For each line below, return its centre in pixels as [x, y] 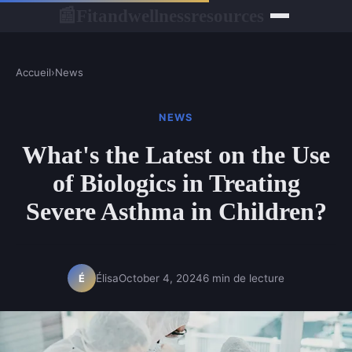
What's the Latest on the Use [176, 155]
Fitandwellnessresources [170, 15]
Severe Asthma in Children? [176, 212]
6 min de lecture [244, 278]
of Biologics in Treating [176, 183]
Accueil [33, 72]
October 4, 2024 [161, 278]
